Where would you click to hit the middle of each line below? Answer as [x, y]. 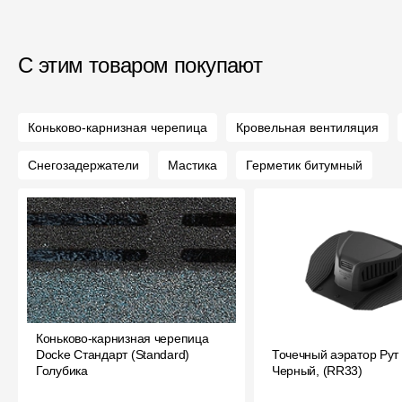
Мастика [192, 165]
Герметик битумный [304, 165]
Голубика [62, 371]
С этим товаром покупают [140, 65]
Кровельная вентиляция [307, 127]
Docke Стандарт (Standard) [113, 354]
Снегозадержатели [83, 165]
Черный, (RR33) [317, 371]
